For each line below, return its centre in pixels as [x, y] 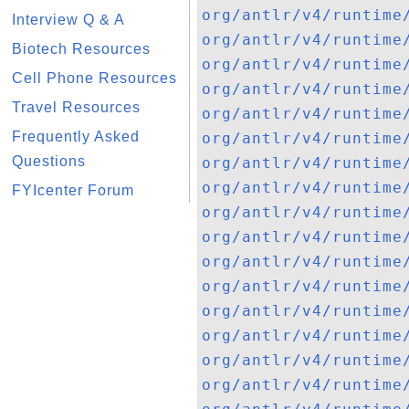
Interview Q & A [68, 20]
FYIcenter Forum [73, 190]
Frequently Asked [76, 136]
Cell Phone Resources [94, 78]
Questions [49, 161]
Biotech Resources [81, 49]
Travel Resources [76, 107]
